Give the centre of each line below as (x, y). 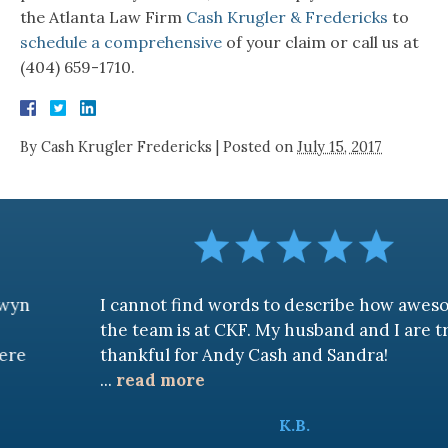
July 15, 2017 (339, 147)
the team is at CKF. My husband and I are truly (230, 329)
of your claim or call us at (320, 42)
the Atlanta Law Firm (103, 17)
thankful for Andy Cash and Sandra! (186, 354)
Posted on (260, 147)
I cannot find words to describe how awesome (229, 304)
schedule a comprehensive (121, 42)
